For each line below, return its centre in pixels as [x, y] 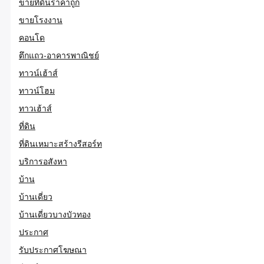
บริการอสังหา [43, 161]
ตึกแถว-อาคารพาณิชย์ [59, 55]
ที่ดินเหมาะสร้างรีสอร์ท [60, 143]
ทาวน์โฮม [37, 90]
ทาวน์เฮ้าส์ [38, 72]
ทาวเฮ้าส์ [35, 108]
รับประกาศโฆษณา [53, 249]
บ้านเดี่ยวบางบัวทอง [55, 214]
